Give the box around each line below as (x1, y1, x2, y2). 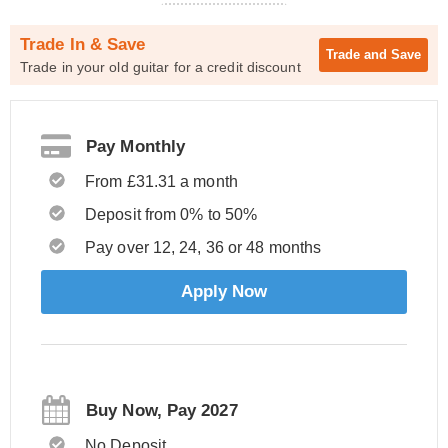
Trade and (326, 47, 391, 62)
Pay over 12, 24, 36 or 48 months (85, 239, 322, 256)
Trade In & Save (20, 35, 146, 54)
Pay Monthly (86, 136, 186, 156)
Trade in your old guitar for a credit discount (20, 59, 301, 75)
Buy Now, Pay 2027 (86, 400, 238, 420)
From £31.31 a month (85, 173, 238, 190)
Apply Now (180, 282, 268, 301)
